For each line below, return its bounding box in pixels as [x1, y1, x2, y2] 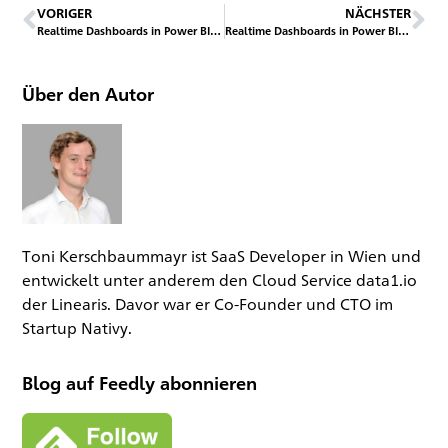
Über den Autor [22, 82, 155, 105]
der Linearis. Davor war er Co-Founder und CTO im [22, 294, 394, 314]
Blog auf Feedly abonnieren [22, 372, 258, 395]
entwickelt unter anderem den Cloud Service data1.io [22, 270, 418, 290]
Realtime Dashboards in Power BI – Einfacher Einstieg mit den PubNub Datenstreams [210, 23, 222, 37]
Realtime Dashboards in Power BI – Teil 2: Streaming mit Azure [397, 23, 409, 37]
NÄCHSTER [344, 4, 411, 21]
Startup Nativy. [22, 318, 133, 338]
